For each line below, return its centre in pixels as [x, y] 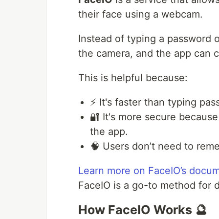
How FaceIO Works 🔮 [143, 210]
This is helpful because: [133, 78]
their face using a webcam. [141, 14]
